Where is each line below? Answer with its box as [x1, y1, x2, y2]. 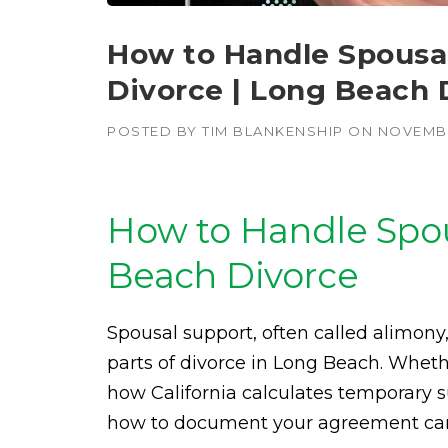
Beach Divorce [107, 254, 359, 297]
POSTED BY [107, 123, 202, 139]
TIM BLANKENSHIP [202, 123, 344, 139]
